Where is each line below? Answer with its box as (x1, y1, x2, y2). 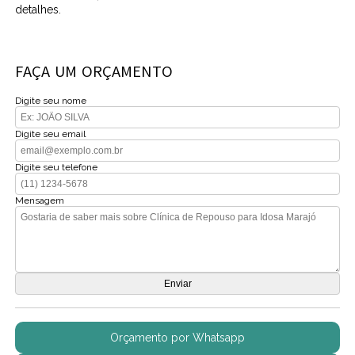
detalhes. (15, 2, 62, 16)
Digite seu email (15, 128, 86, 139)
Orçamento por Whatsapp (110, 330, 245, 344)
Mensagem (15, 194, 65, 206)
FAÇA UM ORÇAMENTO (15, 60, 174, 82)
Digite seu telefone (15, 161, 98, 173)
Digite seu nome (15, 94, 87, 106)
